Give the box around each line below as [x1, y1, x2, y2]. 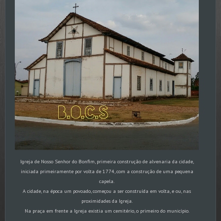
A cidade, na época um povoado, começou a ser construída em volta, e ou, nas [23, 187, 191, 195]
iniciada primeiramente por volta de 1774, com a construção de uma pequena [20, 168, 193, 175]
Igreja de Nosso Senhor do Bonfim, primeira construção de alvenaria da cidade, [20, 158, 194, 165]
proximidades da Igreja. [81, 197, 133, 205]
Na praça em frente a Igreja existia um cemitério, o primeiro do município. [24, 207, 189, 215]
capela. [99, 178, 114, 185]
